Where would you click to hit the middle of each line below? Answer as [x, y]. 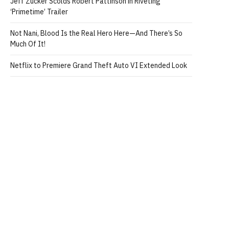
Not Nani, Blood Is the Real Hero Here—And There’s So [96, 33]
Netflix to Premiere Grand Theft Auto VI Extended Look [99, 65]
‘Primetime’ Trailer [39, 12]
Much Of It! [28, 44]
